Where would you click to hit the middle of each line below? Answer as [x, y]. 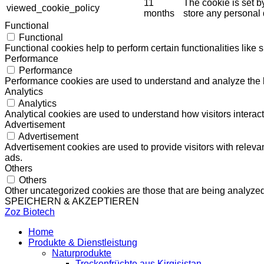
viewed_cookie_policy [53, 8]
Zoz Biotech [30, 212]
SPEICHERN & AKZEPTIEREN [72, 201]
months [159, 13]
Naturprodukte [82, 253]
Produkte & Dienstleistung [83, 242]
